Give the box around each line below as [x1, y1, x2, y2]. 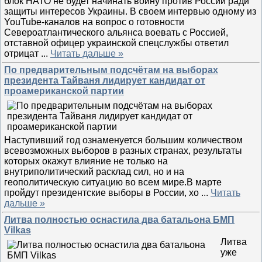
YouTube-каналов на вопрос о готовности [4, 17, 184, 27]
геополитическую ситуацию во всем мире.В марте [4, 177, 222, 187]
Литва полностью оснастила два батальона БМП [4, 215, 235, 225]
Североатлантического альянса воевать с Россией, [4, 27, 228, 37]
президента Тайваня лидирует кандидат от [4, 75, 205, 85]
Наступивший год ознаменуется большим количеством [4, 135, 243, 145]
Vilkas [4, 225, 31, 235]
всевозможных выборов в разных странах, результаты [4, 146, 242, 156]
